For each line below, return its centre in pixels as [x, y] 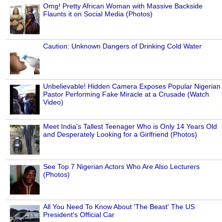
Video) [53, 102]
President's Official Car [79, 214]
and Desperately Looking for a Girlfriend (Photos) [120, 134]
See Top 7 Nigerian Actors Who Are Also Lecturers [121, 166]
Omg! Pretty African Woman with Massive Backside [123, 6]
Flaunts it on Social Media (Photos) [98, 14]
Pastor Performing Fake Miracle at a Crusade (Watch [126, 94]
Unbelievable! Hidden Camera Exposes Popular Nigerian [132, 86]
